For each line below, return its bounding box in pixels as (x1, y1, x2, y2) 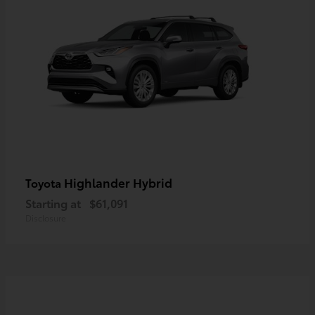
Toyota (25, 174, 64, 191)
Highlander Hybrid (64, 173, 172, 191)
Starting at (25, 194, 81, 211)
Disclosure (25, 211, 66, 224)
